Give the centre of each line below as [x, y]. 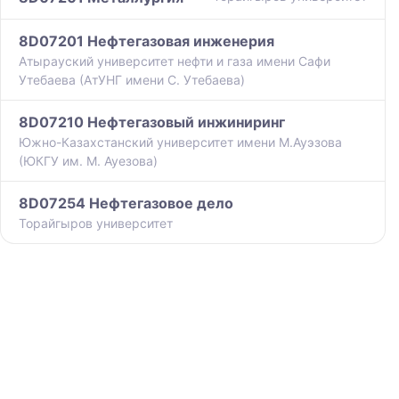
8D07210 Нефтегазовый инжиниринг [152, 122]
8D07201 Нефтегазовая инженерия [147, 41]
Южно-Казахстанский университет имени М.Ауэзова [180, 142]
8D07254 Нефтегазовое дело [126, 204]
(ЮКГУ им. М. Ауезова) [88, 161]
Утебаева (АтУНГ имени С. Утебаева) [132, 80]
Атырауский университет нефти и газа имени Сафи [175, 61]
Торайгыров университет [96, 224]
